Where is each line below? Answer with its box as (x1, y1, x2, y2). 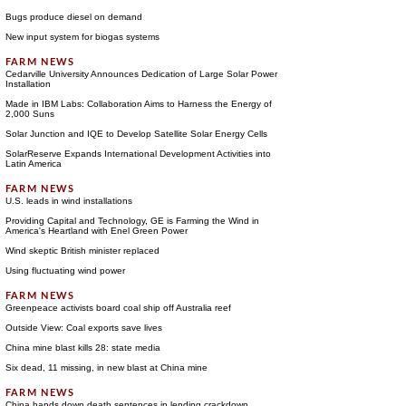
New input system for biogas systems (5, 32, 159, 42)
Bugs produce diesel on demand (5, 12, 142, 22)
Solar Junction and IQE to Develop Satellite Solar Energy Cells (5, 129, 267, 139)
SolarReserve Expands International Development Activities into (5, 149, 271, 159)
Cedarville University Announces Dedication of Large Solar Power (5, 69, 277, 79)
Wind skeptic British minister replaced (5, 246, 159, 256)
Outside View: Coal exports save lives (5, 323, 162, 333)
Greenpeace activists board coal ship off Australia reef (5, 303, 231, 313)
